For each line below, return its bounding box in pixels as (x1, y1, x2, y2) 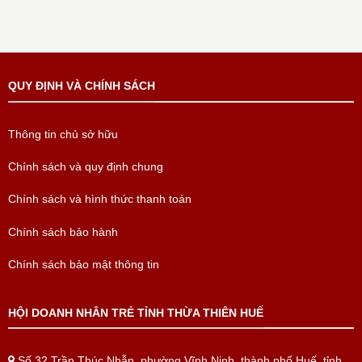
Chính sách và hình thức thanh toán (7, 192, 192, 206)
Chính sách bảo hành (7, 225, 118, 238)
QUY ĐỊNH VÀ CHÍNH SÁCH (7, 79, 155, 93)
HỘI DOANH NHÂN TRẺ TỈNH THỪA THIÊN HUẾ (7, 305, 263, 319)
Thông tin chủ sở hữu (7, 127, 118, 141)
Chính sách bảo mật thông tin (7, 257, 159, 271)
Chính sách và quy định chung (7, 159, 163, 173)
